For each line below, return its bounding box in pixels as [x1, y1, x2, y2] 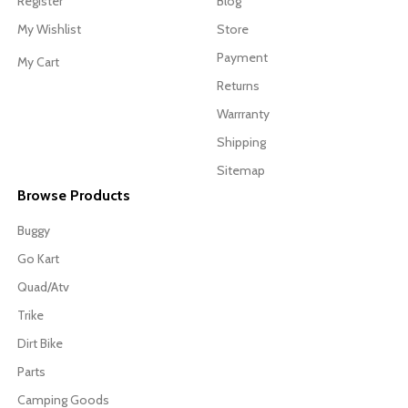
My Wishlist [17, 21, 81, 38]
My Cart [17, 54, 59, 71]
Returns [217, 77, 260, 95]
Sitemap [217, 162, 265, 179]
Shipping [217, 134, 266, 151]
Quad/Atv [17, 279, 69, 296]
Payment [217, 49, 268, 66]
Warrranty [217, 106, 270, 123]
